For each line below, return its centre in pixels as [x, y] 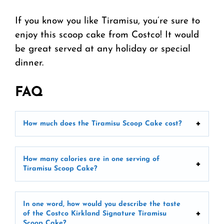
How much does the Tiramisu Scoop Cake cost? [102, 123]
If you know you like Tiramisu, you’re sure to [107, 21]
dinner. [29, 63]
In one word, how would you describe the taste [102, 204]
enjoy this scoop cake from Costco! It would [107, 35]
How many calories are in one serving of [91, 159]
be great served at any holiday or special [103, 49]
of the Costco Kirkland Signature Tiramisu [95, 213]
